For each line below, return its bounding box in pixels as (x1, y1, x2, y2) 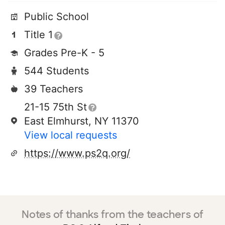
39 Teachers (24, 83, 83, 95)
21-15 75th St (24, 101, 87, 113)
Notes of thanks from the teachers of (22, 208, 203, 221)
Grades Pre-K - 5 (24, 47, 104, 59)
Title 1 (24, 29, 53, 41)
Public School (24, 11, 89, 23)
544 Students (24, 65, 89, 77)
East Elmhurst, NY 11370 (24, 115, 139, 127)
